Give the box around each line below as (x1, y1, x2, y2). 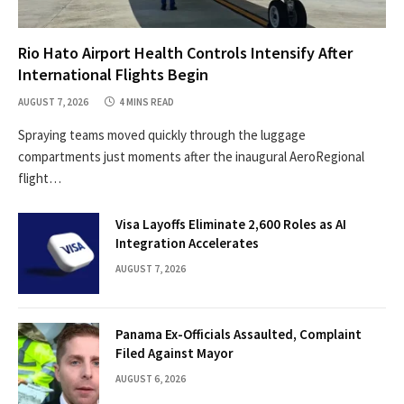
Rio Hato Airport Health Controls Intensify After (18, 42, 353, 64)
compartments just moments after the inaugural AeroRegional (18, 148, 364, 166)
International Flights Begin (18, 64, 208, 86)
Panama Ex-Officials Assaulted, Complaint (115, 326, 362, 344)
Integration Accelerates (115, 234, 259, 252)
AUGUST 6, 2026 (115, 372, 186, 386)
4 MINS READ (119, 96, 174, 109)
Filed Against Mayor (115, 344, 234, 363)
